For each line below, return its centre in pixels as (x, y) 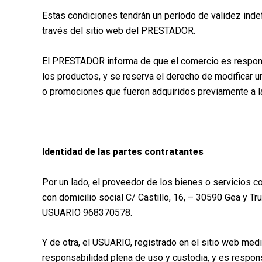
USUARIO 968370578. (87, 212)
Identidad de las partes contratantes (123, 151)
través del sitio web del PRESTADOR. (119, 31)
